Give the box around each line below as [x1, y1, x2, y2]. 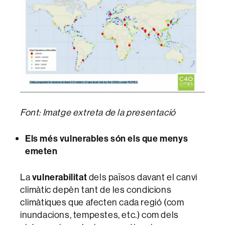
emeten [25, 145, 58, 157]
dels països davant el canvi [87, 171, 198, 183]
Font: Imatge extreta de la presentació [20, 106, 176, 119]
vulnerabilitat [32, 171, 87, 183]
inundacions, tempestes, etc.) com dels [20, 209, 179, 221]
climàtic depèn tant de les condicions [20, 184, 172, 196]
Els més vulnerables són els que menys [25, 133, 188, 145]
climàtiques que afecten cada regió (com [20, 196, 184, 208]
